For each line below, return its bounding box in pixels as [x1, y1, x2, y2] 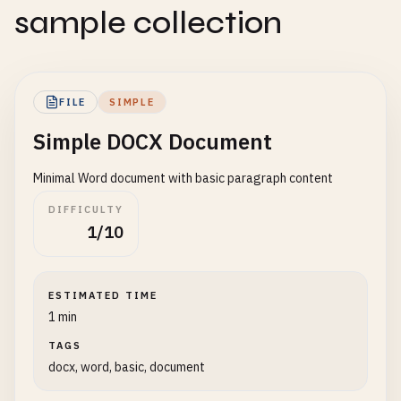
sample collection [14, 4, 282, 42]
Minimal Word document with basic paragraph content [33, 170, 333, 186]
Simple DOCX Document [33, 127, 272, 156]
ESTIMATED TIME [48, 289, 158, 302]
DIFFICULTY [48, 203, 124, 216]
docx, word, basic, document [48, 359, 205, 375]
